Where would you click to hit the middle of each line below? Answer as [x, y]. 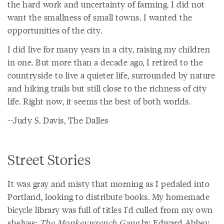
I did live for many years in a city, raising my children [109, 49]
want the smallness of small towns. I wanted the [100, 17]
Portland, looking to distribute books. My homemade [108, 196]
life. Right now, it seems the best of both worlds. [99, 101]
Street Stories [49, 159]
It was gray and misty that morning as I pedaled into [108, 183]
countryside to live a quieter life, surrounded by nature [111, 75]
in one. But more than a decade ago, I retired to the [105, 62]
